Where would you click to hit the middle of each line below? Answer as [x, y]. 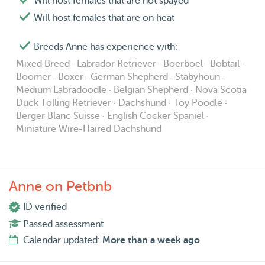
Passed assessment [63, 224]
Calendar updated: [63, 240]
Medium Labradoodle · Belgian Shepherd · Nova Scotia [131, 90]
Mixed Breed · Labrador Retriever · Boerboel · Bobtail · [130, 64]
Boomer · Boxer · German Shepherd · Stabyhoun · [120, 77]
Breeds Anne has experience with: [106, 47]
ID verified [45, 207]
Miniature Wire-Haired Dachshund [89, 129]
